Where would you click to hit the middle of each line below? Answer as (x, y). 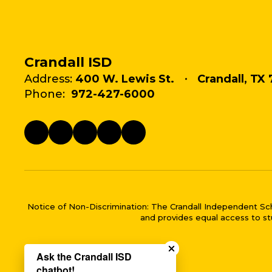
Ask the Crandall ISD (84, 256)
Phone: (45, 94)
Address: (48, 79)
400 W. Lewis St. (125, 79)
